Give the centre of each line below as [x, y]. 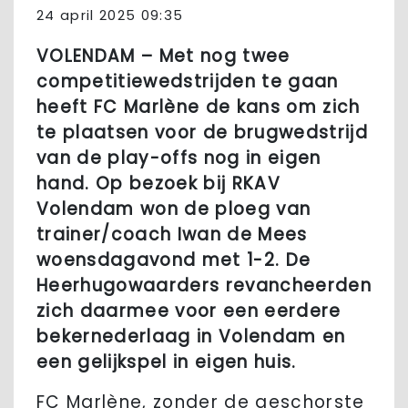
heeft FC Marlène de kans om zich [199, 107]
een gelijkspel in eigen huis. [167, 362]
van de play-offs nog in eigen [179, 158]
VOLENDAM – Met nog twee [163, 56]
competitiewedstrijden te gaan [188, 82]
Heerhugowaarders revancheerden [204, 286]
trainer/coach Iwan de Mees [172, 235]
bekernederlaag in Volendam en [191, 337]
